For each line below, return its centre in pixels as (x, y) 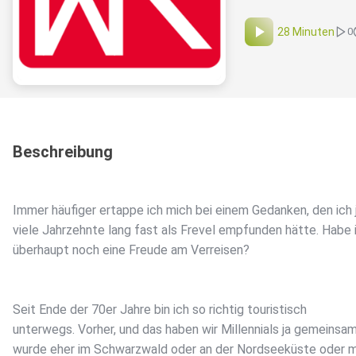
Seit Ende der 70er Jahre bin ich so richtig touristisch (160, 310)
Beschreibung (63, 152)
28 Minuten (306, 32)
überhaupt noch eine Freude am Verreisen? (133, 250)
